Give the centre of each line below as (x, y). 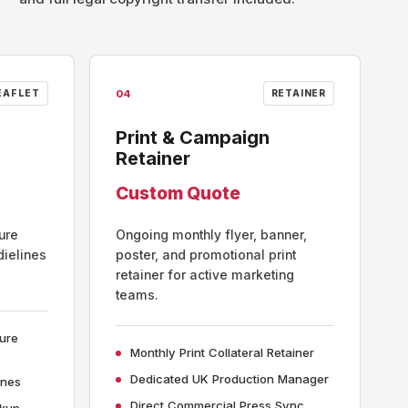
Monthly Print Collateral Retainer (222, 352)
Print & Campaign (193, 138)
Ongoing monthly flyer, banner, (211, 235)
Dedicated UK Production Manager (229, 379)
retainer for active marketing (205, 275)
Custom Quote (178, 193)
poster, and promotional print (206, 255)
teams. (137, 295)
